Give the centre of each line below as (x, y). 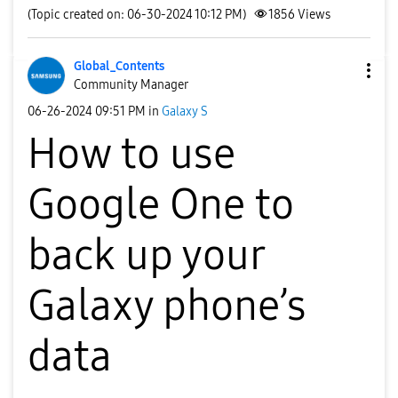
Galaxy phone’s (167, 306)
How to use (131, 154)
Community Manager (131, 85)
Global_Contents (119, 66)
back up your (146, 255)
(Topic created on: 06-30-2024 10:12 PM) (137, 15)
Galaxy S (185, 111)
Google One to (161, 204)
